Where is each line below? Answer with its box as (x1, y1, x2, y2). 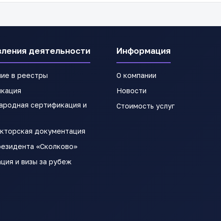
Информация (116, 45, 171, 56)
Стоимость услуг (116, 101, 175, 110)
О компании (116, 71, 156, 79)
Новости (116, 86, 147, 95)
